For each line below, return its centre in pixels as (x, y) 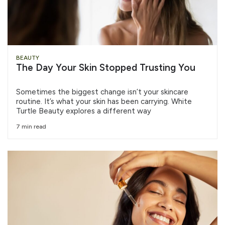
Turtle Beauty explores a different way (84, 111)
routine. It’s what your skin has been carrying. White (104, 101)
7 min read (31, 127)
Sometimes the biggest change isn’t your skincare (102, 92)
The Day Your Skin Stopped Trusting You (106, 67)
